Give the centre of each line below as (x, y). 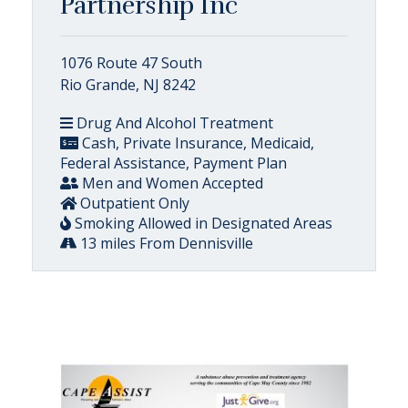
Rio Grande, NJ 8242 (128, 84)
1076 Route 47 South (131, 62)
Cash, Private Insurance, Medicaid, (196, 143)
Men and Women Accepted (171, 183)
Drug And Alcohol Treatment (173, 122)
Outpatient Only (133, 203)
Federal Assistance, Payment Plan (173, 163)
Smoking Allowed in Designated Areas (202, 223)
